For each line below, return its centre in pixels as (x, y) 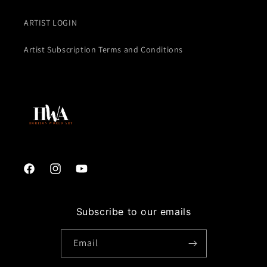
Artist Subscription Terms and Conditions (103, 49)
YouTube (91, 175)
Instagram (68, 175)
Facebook (41, 175)
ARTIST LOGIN (51, 23)
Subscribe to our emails (133, 212)
